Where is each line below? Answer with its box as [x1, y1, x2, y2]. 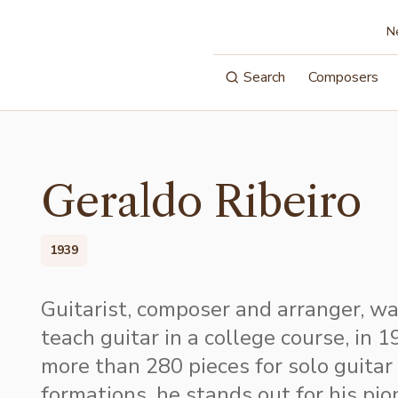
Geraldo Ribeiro [41, 175, 362, 227]
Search [243, 68, 286, 87]
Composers [308, 68, 379, 87]
